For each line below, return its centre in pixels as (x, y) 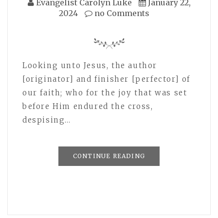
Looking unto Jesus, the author (90, 66)
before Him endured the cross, (88, 107)
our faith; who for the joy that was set (105, 93)
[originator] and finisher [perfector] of (107, 79)
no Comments (121, 13)
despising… (47, 120)
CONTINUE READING (109, 156)
